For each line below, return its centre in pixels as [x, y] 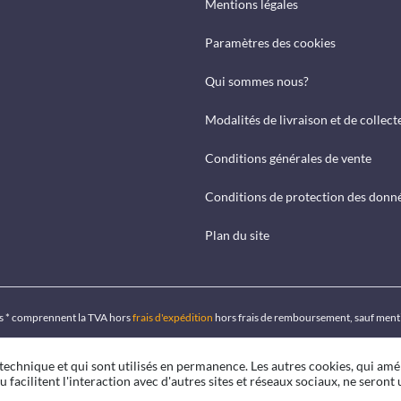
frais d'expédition [172, 317]
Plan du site [237, 235]
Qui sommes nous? [257, 81]
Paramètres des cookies [270, 43]
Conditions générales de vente [288, 158]
